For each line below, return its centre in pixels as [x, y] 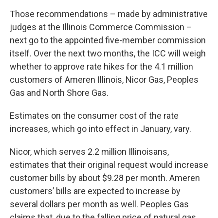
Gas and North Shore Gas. [59, 93]
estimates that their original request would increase [109, 165]
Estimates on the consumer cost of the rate [94, 116]
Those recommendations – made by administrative [109, 14]
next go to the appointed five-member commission [108, 40]
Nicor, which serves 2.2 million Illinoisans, [89, 152]
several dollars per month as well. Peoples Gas [99, 204]
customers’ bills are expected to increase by [95, 191]
